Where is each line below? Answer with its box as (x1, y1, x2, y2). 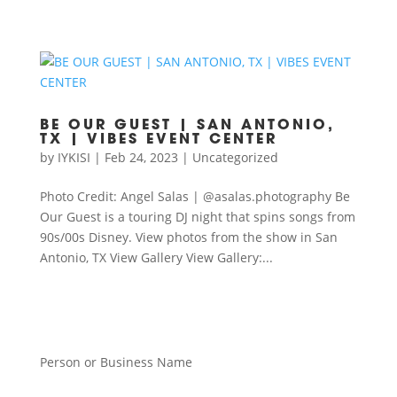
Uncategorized (191, 149, 278, 166)
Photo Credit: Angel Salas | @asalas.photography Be (39, 188, 350, 205)
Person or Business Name (39, 354, 192, 370)
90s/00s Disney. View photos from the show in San (39, 229, 338, 245)
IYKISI (57, 149, 90, 166)
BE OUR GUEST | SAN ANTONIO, (39, 119, 334, 133)
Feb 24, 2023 (104, 149, 178, 166)
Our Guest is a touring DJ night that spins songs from (39, 208, 355, 225)
